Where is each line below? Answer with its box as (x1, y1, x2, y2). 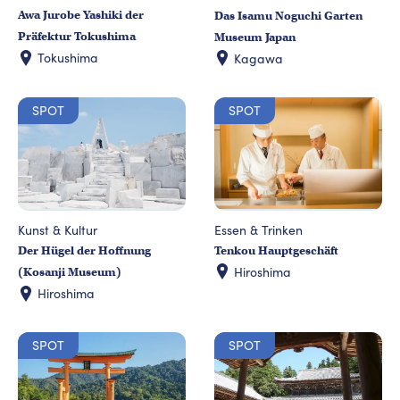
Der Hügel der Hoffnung (18, 243, 151, 259)
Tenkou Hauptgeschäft (214, 242, 338, 258)
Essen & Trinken (214, 221, 303, 238)
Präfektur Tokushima (18, 29, 136, 45)
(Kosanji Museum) (18, 264, 121, 280)
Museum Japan (214, 29, 296, 45)
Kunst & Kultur (18, 221, 97, 239)
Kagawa (234, 49, 283, 67)
